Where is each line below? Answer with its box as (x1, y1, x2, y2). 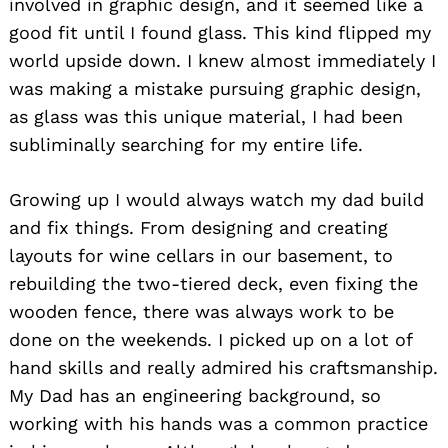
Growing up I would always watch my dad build (9, 188, 424, 210)
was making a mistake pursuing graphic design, (9, 77, 421, 99)
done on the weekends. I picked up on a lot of (9, 328, 412, 350)
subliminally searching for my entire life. (9, 133, 363, 155)
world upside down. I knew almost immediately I (9, 49, 436, 71)
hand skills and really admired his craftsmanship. (9, 356, 438, 378)
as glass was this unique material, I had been (9, 105, 403, 127)
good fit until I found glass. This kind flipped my (9, 21, 431, 43)
